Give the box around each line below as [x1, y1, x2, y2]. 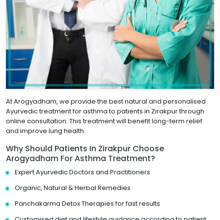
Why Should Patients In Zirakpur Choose [6, 142, 164, 154]
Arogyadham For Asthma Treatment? [6, 152, 155, 164]
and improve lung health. [6, 126, 85, 136]
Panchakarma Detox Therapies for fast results [15, 198, 160, 208]
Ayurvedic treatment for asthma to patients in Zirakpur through [6, 106, 204, 116]
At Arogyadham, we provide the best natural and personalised [6, 96, 206, 106]
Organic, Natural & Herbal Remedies [15, 183, 131, 192]
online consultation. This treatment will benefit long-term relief [6, 116, 202, 126]
